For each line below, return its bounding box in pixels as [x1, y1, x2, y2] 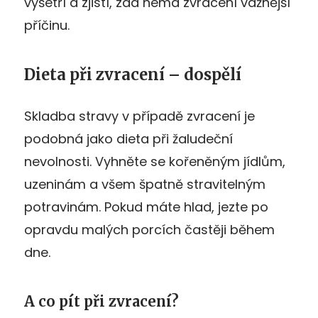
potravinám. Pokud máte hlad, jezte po [24, 197, 268, 216]
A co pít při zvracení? [24, 292, 179, 310]
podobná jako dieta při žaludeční [24, 129, 233, 148]
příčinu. [24, 16, 70, 34]
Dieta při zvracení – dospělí [24, 64, 241, 84]
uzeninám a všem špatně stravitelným [24, 175, 265, 193]
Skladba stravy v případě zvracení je [24, 106, 255, 125]
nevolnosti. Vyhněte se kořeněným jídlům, [24, 152, 285, 170]
